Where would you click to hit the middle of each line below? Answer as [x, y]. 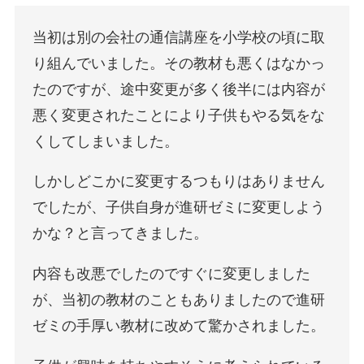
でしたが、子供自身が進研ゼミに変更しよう [179, 208]
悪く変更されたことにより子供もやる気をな [179, 115]
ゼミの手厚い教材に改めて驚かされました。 [179, 326]
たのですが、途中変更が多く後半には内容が [179, 89]
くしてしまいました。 [106, 141]
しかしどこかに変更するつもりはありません [179, 182]
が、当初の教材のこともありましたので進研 [179, 300]
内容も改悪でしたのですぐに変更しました [172, 274]
